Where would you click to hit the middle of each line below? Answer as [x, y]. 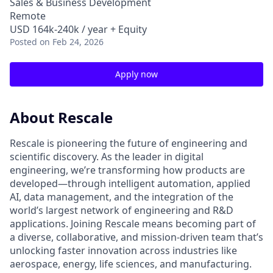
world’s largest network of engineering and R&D [122, 210]
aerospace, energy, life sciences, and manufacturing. [131, 264]
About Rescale [61, 117]
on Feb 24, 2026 [72, 42]
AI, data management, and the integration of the [122, 197]
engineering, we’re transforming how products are [127, 170]
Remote [28, 16]
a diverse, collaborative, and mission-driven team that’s [136, 237]
